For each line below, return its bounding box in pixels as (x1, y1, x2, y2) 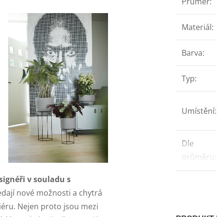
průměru (182, 151, 215, 162)
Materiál (182, 21, 212, 32)
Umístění (182, 105, 215, 116)
